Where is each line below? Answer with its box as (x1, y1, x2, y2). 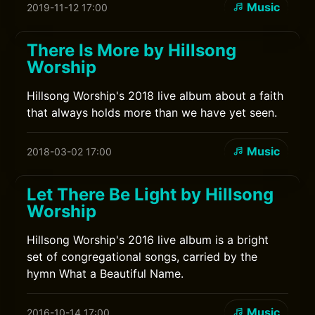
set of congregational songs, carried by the (27, 250, 258, 264)
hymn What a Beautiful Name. (27, 266, 184, 281)
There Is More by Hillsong (27, 40, 237, 60)
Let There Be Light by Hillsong (27, 184, 274, 205)
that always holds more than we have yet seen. (27, 105, 278, 120)
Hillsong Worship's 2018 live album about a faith (27, 89, 284, 103)
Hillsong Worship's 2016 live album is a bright (27, 233, 269, 247)
